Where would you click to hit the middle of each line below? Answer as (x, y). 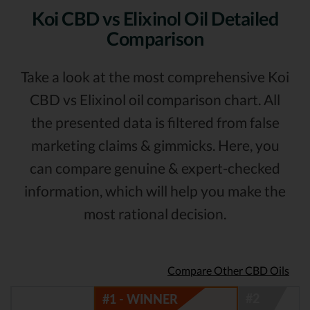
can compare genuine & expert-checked (155, 168)
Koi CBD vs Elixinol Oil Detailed (155, 19)
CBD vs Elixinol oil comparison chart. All (155, 100)
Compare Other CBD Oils (228, 271)
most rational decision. (155, 214)
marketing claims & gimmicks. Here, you (155, 145)
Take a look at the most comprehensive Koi (155, 77)
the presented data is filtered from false (155, 122)
